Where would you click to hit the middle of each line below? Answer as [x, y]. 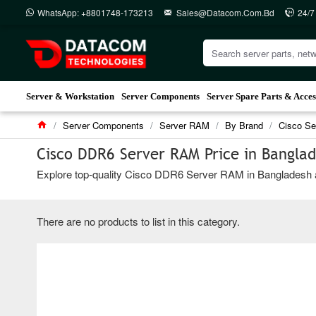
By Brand [244, 125]
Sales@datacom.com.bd [225, 12]
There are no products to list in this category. [138, 221]
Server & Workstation [70, 96]
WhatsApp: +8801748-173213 [95, 12]
